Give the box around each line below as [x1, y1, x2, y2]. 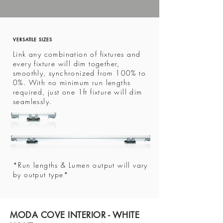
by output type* [13, 170, 69, 179]
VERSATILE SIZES [13, 36, 52, 43]
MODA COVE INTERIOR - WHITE [10, 210, 140, 221]
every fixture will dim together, [13, 59, 120, 68]
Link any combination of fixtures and [13, 49, 141, 59]
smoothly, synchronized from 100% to [13, 68, 146, 78]
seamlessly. [13, 97, 52, 106]
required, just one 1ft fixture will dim [13, 87, 142, 97]
